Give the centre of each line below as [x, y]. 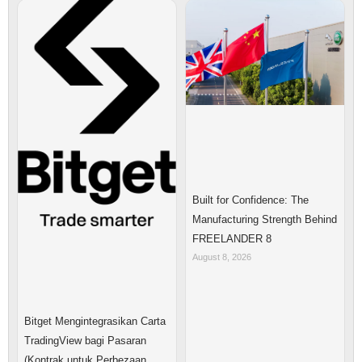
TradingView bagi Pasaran [85, 341]
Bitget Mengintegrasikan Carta [95, 322]
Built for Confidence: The [250, 200]
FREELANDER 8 [232, 238]
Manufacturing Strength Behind [265, 219]
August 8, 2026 [222, 257]
